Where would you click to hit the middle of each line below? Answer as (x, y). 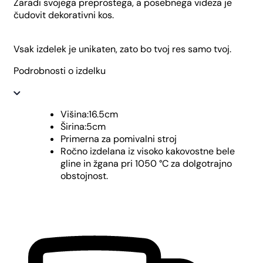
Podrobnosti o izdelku (60, 71)
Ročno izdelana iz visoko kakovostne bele (148, 151)
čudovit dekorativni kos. (64, 15)
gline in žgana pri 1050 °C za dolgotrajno (146, 164)
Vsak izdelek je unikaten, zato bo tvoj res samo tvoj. (122, 49)
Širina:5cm (83, 127)
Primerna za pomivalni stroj (120, 139)
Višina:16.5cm (89, 114)
